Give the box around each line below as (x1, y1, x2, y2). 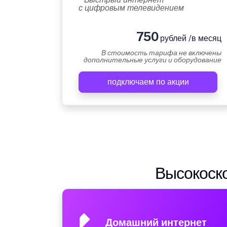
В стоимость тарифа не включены (101, 49, 221, 57)
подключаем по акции (107, 77, 189, 87)
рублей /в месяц (158, 33, 221, 44)
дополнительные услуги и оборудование (84, 56, 221, 64)
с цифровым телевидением (79, 3, 184, 13)
